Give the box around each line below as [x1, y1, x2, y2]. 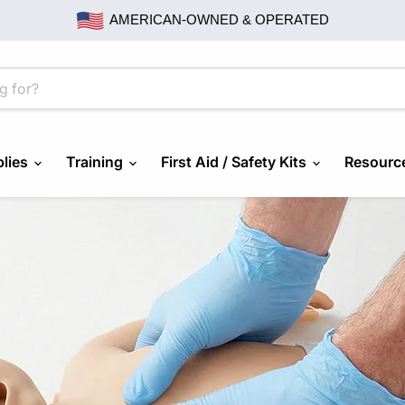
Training [65, 153, 127, 172]
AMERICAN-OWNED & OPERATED [106, 12, 329, 27]
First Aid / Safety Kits [160, 153, 310, 172]
